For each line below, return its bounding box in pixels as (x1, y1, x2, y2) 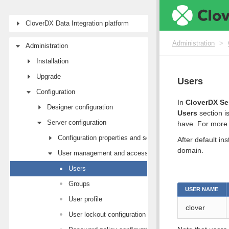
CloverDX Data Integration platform (26, 19, 129, 27)
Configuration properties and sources (58, 134, 166, 142)
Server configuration (47, 119, 106, 126)
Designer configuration (47, 103, 113, 111)
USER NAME (185, 186, 218, 192)
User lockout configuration (68, 211, 146, 218)
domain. (177, 146, 203, 154)
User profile (68, 195, 102, 203)
